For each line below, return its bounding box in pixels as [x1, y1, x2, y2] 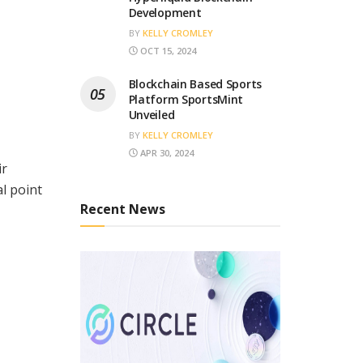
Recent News [79, 199, 165, 218]
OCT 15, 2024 [137, 44, 196, 57]
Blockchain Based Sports [128, 75, 263, 92]
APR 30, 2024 [137, 146, 194, 159]
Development [128, 4, 202, 20]
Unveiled [128, 106, 175, 122]
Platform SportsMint [128, 91, 244, 107]
